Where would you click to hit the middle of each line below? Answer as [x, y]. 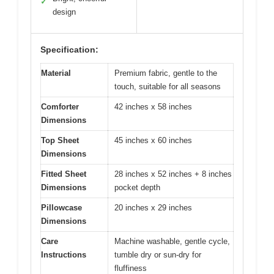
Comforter [60, 106]
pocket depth [137, 187]
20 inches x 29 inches [153, 207]
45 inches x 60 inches [153, 140]
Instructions [64, 254]
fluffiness [131, 268]
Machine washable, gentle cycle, [172, 241]
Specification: [69, 49]
